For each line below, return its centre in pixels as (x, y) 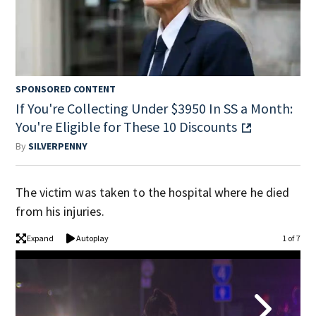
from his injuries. (60, 211)
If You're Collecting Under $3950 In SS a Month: (154, 108)
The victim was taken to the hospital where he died (153, 192)
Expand (41, 238)
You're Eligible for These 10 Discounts (127, 126)
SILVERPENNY (58, 146)
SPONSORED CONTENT (66, 89)
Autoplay (93, 238)
